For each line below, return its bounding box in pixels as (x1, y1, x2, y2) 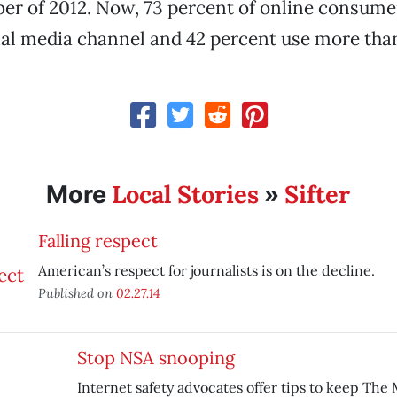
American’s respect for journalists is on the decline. (37, 261, 375, 279)
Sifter (284, 179, 351, 209)
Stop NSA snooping (76, 346, 235, 369)
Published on (37, 284, 116, 301)
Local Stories (112, 179, 260, 209)
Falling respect (37, 230, 158, 252)
